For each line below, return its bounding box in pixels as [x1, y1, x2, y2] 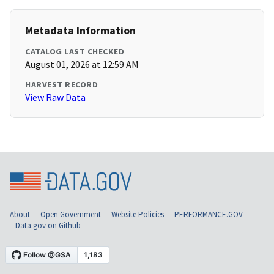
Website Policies [111, 209, 164, 220]
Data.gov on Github [15, 220, 81, 231]
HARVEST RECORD [25, 79, 98, 91]
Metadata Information [25, 23, 136, 38]
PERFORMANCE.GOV [174, 209, 243, 220]
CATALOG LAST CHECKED [25, 46, 124, 57]
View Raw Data [25, 91, 86, 104]
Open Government [40, 209, 101, 220]
